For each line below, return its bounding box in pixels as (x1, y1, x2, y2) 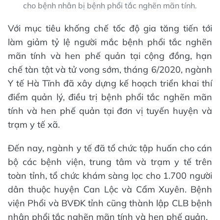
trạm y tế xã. (8, 118, 60, 130)
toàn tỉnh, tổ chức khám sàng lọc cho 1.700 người (8, 169, 212, 181)
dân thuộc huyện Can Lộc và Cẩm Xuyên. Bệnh (8, 183, 212, 195)
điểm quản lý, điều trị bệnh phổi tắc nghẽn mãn (8, 91, 212, 103)
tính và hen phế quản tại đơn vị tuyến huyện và (8, 105, 212, 116)
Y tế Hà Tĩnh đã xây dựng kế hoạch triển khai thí (8, 77, 212, 89)
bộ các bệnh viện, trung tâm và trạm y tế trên (8, 156, 212, 167)
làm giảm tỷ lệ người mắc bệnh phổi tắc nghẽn (8, 36, 212, 48)
